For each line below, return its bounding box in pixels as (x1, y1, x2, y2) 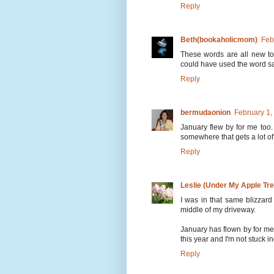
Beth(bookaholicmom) (180, 35, 257, 44)
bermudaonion (180, 108, 231, 117)
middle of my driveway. (180, 205, 256, 214)
